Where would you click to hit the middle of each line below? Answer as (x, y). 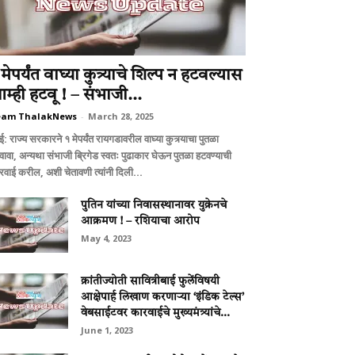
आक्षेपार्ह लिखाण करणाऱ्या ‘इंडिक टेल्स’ (162, 297)
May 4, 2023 (106, 238)
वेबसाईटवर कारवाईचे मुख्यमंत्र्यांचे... (155, 313)
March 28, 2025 (121, 116)
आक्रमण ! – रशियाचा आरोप (140, 221)
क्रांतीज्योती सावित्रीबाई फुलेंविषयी (150, 281)
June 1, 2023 (107, 330)
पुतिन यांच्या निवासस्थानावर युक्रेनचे (154, 205)
